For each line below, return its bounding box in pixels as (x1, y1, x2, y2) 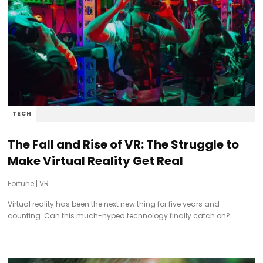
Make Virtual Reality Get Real (8, 153, 184, 170)
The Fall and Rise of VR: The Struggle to (8, 136, 240, 153)
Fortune (8, 178, 35, 189)
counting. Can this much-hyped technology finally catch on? (8, 211, 231, 221)
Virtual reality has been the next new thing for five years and (8, 199, 220, 210)
